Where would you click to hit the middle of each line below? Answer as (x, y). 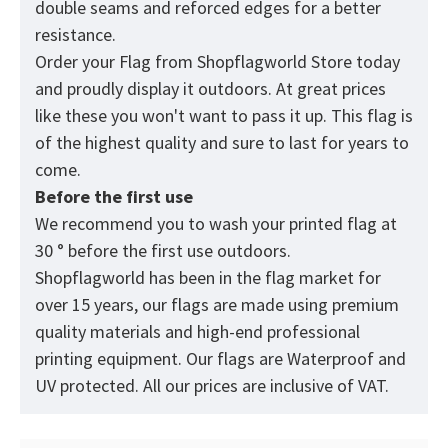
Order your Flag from (116, 62)
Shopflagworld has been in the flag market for (208, 278)
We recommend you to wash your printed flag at (216, 224)
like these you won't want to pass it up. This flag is (224, 116)
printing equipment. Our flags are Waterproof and (220, 359)
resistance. (77, 35)
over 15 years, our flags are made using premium (217, 305)
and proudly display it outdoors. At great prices (210, 89)
